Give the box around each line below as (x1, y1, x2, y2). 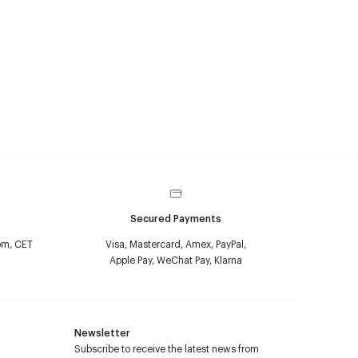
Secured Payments (130, 212, 221, 225)
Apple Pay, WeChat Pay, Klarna (109, 253, 242, 266)
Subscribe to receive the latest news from (74, 342, 259, 355)
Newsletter (74, 326, 130, 339)
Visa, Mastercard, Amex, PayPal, (105, 237, 246, 250)
